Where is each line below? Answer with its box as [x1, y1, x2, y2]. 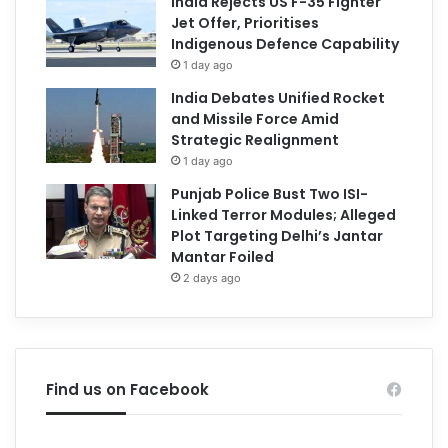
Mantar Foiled [171, 246, 275, 267]
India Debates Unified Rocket [171, 87, 386, 108]
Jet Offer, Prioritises [171, 12, 320, 33]
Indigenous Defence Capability [171, 33, 400, 54]
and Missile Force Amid [171, 108, 340, 129]
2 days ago [183, 270, 242, 285]
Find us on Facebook [46, 378, 210, 400]
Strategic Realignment [171, 129, 340, 150]
